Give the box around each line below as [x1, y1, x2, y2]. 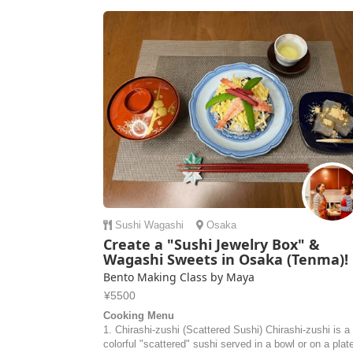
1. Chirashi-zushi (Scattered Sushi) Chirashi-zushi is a [103, 324, 351, 336]
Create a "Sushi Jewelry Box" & [103, 235, 321, 254]
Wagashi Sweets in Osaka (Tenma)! [103, 250, 349, 269]
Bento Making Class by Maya [103, 269, 255, 284]
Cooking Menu [103, 310, 175, 321]
